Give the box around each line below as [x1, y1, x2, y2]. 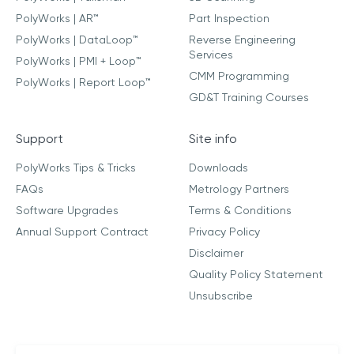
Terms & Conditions [189, 205, 292, 217]
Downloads [189, 163, 248, 174]
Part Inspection [189, 13, 269, 24]
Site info [189, 134, 237, 146]
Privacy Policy [189, 227, 260, 238]
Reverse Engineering [189, 35, 296, 46]
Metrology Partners [189, 184, 289, 195]
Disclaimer [189, 248, 243, 259]
